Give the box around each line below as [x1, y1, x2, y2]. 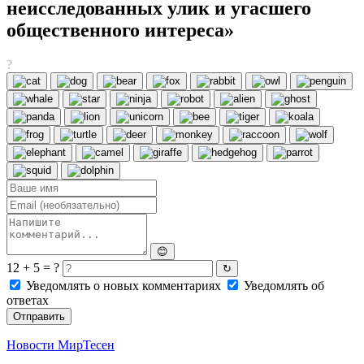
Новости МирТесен [6, 338, 115, 353]
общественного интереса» [6, 19, 234, 41]
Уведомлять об [240, 279, 324, 293]
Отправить [13, 310, 65, 323]
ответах [6, 293, 49, 308]
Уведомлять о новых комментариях [23, 279, 224, 293]
